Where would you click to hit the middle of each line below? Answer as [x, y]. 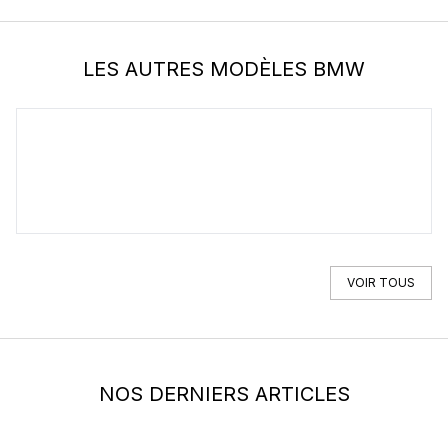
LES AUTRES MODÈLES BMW [224, 69]
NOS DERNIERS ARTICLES [224, 394]
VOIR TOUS [381, 282]
